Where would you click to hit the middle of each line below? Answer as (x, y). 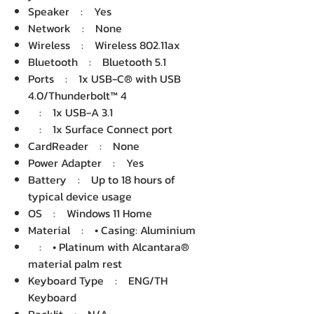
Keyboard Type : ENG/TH (98, 280)
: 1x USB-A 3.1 (70, 112)
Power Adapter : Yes (86, 163)
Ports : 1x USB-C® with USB (104, 78)
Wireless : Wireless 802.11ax (104, 45)
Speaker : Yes (70, 11)
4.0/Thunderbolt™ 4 (77, 95)
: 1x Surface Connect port (100, 129)
